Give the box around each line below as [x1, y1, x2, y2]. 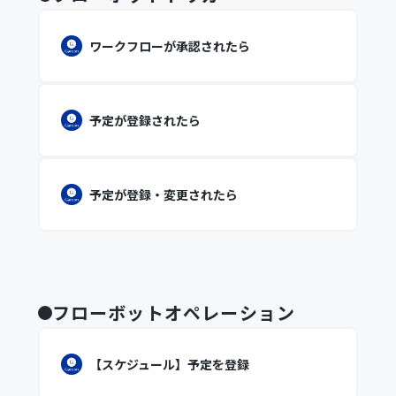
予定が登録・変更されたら [88, 186, 238, 203]
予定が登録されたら [88, 111, 201, 129]
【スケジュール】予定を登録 [88, 355, 249, 373]
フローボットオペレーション [51, 300, 296, 325]
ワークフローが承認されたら [88, 37, 250, 55]
